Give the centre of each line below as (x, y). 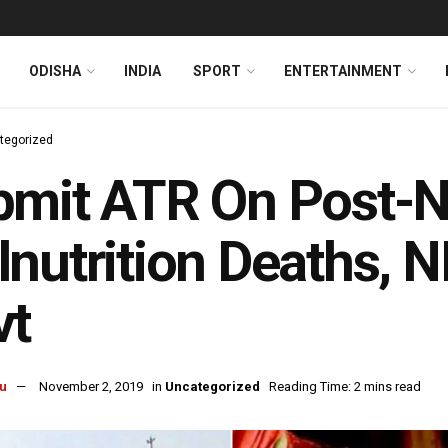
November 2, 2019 (91, 387)
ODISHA (55, 71)
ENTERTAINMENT (343, 71)
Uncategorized (212, 387)
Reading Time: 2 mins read (345, 387)
